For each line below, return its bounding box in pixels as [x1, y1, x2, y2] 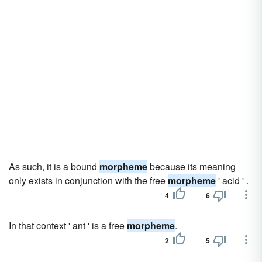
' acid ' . [216, 174, 249, 187]
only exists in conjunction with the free [9, 174, 168, 187]
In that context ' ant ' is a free [9, 219, 127, 232]
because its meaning [147, 160, 236, 173]
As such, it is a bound [9, 160, 99, 173]
